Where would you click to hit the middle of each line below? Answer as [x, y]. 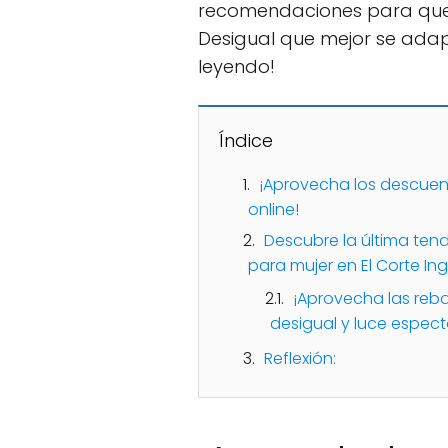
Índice [246, 140]
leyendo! [236, 66]
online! [273, 209]
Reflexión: [300, 358]
